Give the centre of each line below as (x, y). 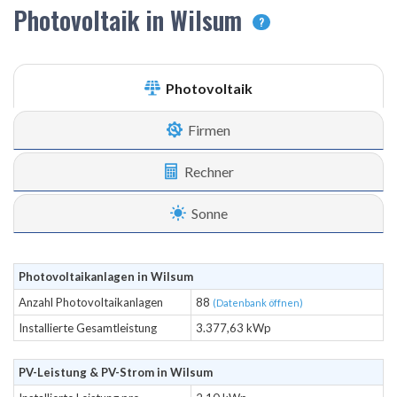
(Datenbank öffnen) (258, 303)
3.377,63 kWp (234, 328)
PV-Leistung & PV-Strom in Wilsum (116, 372)
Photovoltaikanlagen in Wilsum (106, 276)
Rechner (208, 171)
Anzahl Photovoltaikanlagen (91, 302)
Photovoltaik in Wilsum (131, 20)
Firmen (208, 130)
